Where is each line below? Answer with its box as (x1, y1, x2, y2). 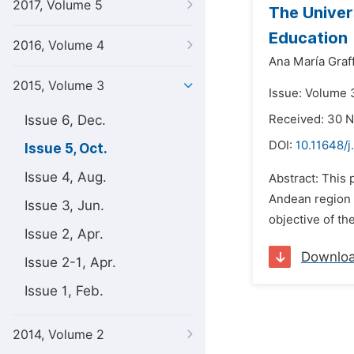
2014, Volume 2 (13, 327, 104, 342)
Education (269, 28, 348, 47)
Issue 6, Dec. (24, 112, 106, 128)
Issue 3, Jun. (24, 198, 104, 213)
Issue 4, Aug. (24, 169, 107, 185)
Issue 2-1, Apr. (24, 254, 116, 270)
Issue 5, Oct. (24, 141, 107, 156)
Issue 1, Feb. (24, 283, 104, 299)
